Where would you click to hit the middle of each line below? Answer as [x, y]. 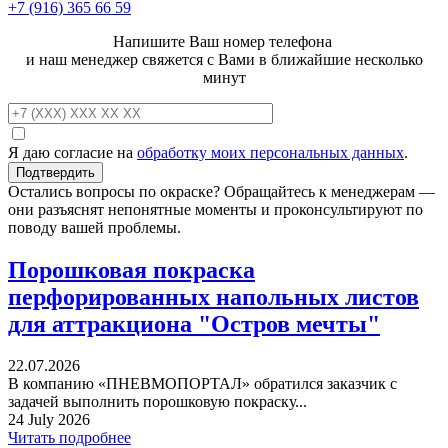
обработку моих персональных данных [270, 152]
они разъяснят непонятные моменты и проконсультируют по [215, 209]
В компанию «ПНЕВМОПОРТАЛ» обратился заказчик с [202, 384]
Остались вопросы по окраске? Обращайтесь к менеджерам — [221, 191]
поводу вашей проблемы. [94, 227]
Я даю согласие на [72, 152]
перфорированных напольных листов [213, 296]
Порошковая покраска [131, 269]
